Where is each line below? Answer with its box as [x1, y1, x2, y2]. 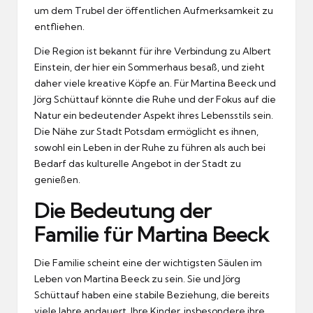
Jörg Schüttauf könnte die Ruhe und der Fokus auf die [34, 93, 276, 105]
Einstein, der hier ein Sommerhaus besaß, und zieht [34, 61, 265, 73]
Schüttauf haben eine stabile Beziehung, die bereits [34, 289, 270, 300]
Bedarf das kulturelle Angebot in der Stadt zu [34, 157, 241, 169]
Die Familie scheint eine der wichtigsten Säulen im [34, 256, 262, 268]
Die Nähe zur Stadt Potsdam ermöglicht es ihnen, [34, 125, 259, 137]
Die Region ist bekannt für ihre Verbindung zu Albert [34, 45, 271, 57]
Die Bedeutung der [34, 198, 211, 223]
